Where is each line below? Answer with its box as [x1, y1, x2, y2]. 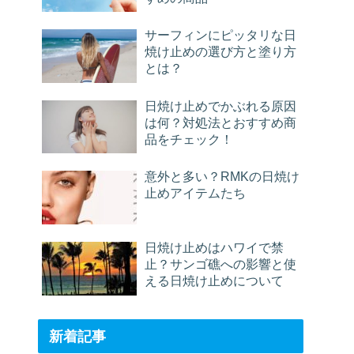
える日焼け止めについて [145, 273, 284, 288]
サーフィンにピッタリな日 [145, 28, 296, 43]
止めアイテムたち [145, 186, 246, 201]
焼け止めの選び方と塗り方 [145, 44, 296, 59]
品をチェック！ [145, 131, 233, 146]
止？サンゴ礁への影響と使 [145, 257, 296, 272]
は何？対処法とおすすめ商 [145, 115, 296, 130]
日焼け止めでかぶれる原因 [145, 98, 296, 113]
